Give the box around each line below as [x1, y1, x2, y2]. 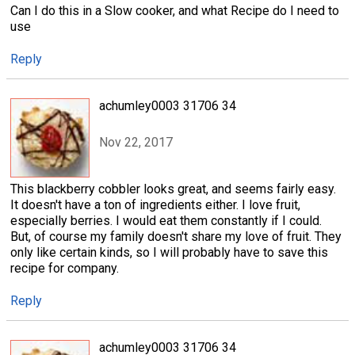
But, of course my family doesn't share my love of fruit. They [10, 228, 342, 244]
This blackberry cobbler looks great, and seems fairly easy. [10, 181, 336, 197]
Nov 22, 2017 [99, 135, 173, 151]
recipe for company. [10, 260, 119, 276]
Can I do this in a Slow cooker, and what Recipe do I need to [10, 2, 339, 18]
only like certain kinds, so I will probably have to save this [10, 244, 328, 260]
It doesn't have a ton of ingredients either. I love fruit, [10, 197, 300, 212]
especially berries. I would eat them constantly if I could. [10, 212, 322, 228]
